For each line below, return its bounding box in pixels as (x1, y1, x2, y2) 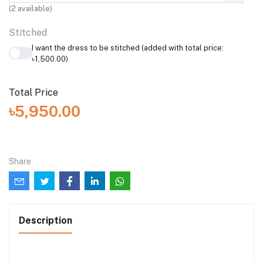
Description (19, 214, 72, 226)
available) (16, 4, 52, 13)
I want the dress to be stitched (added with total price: (31, 43, 224, 52)
